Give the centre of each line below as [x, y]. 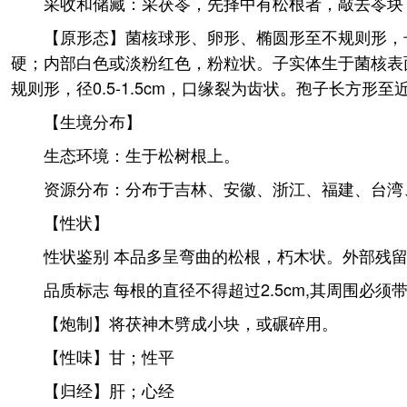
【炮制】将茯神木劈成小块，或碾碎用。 [191, 323]
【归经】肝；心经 [109, 390]
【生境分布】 [93, 121]
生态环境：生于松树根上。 [142, 154]
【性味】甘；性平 [109, 356]
